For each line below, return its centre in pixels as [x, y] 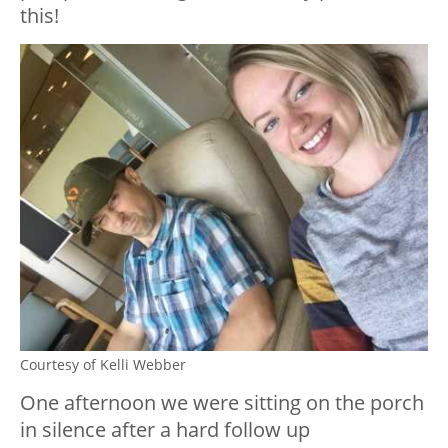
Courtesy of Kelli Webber [103, 364]
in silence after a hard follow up [165, 429]
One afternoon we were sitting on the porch [222, 402]
